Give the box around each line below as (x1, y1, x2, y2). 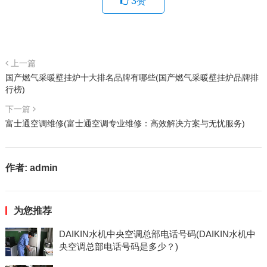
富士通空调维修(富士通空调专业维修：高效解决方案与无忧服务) (5, 119, 245, 128)
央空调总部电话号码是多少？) (58, 241, 178, 252)
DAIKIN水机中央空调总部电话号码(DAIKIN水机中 (58, 229, 256, 239)
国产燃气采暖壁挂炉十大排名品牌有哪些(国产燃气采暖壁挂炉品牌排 (5, 73, 259, 82)
